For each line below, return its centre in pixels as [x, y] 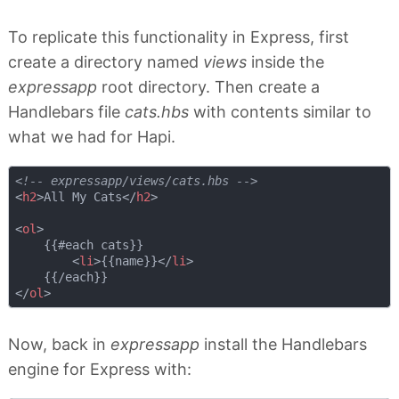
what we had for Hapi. [92, 137]
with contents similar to [280, 112]
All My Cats [82, 197]
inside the [285, 62]
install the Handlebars [283, 344]
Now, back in [59, 344]
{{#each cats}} [79, 245]
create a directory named [106, 62]
